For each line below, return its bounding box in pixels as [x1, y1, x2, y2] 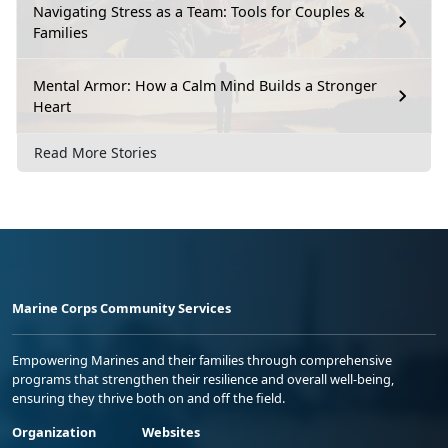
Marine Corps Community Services [12, 299, 231, 318]
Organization [12, 423, 96, 442]
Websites [142, 423, 200, 442]
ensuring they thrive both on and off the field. [12, 389, 285, 408]
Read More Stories [34, 143, 157, 163]
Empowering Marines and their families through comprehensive [12, 351, 392, 370]
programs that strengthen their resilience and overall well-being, [12, 370, 394, 389]
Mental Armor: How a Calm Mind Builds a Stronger [33, 75, 377, 95]
